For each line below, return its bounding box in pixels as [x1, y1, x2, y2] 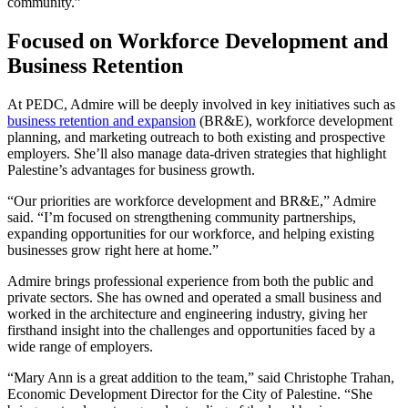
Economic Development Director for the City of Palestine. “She [7, 386, 372, 403]
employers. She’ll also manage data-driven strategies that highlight [7, 146, 386, 162]
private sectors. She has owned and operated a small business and [7, 290, 382, 306]
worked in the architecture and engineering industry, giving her [7, 306, 367, 322]
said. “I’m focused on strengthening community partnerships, [7, 209, 356, 226]
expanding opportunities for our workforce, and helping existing [7, 226, 374, 242]
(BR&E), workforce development [196, 113, 393, 129]
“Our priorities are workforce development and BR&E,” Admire [7, 193, 376, 209]
